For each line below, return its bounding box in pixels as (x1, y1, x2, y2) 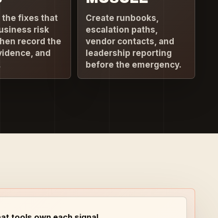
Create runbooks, (86, 13, 159, 23)
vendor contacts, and (86, 36, 175, 47)
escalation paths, (86, 25, 158, 35)
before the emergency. (86, 60, 182, 70)
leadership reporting (86, 48, 172, 58)
